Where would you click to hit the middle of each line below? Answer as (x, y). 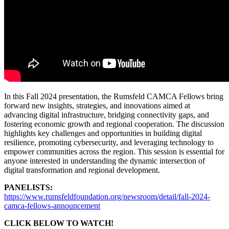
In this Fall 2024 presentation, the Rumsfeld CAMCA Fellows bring (114, 97)
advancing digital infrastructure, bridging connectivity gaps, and (107, 115)
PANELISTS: (28, 188)
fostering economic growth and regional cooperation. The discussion (114, 124)
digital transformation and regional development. (82, 170)
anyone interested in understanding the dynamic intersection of (105, 161)
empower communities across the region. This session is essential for (114, 152)
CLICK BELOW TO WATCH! (59, 223)
